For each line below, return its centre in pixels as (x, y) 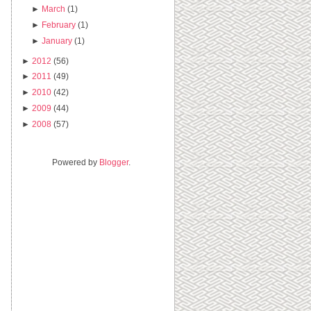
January (57, 40)
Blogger (114, 162)
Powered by (75, 162)
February (59, 25)
